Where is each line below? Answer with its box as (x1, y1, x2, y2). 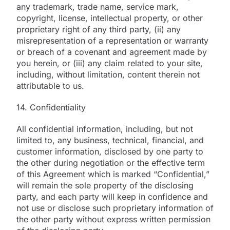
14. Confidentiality (16, 102, 86, 112)
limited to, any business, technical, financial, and (16, 135, 204, 145)
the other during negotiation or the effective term (16, 157, 205, 168)
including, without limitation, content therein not (16, 69, 200, 80)
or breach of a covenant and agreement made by (16, 46, 207, 57)
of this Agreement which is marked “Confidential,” (16, 168, 209, 179)
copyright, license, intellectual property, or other (16, 12, 203, 23)
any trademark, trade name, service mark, (16, 1, 179, 12)
